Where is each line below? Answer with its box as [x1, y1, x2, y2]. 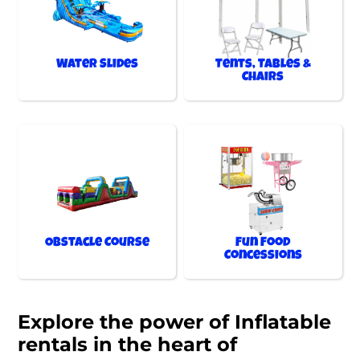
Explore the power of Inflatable [18, 310, 332, 334]
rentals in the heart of [18, 333, 238, 357]
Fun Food [235, 237, 291, 251]
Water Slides [55, 59, 138, 72]
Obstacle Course [44, 237, 149, 251]
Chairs [242, 72, 284, 85]
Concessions [223, 250, 302, 264]
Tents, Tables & [215, 59, 311, 72]
